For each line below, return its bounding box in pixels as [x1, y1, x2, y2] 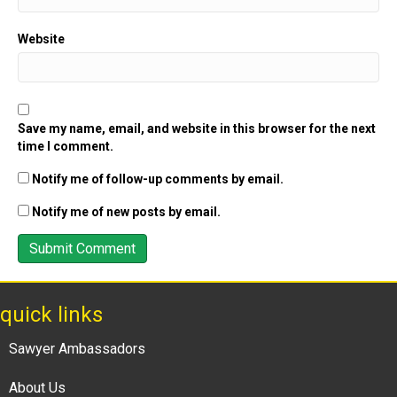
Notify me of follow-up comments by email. [32, 172, 284, 186]
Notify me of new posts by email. [32, 205, 221, 219]
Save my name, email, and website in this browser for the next [18, 121, 376, 136]
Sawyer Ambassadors [9, 340, 145, 357]
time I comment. [18, 139, 113, 153]
